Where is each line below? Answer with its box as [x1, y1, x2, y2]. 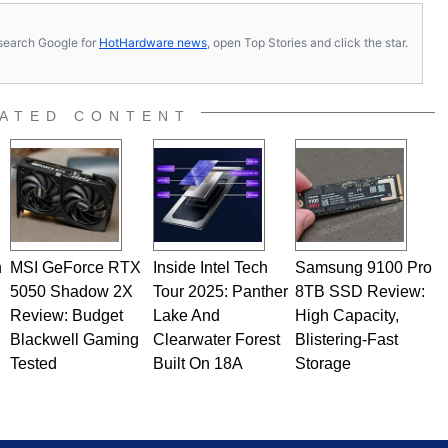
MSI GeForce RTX [9, 258, 141, 276]
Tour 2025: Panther [152, 282, 288, 300]
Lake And [152, 306, 220, 324]
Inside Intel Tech [152, 258, 268, 276]
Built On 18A [152, 354, 243, 372]
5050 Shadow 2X [9, 282, 133, 300]
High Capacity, [294, 306, 399, 324]
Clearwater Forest [152, 330, 280, 348]
